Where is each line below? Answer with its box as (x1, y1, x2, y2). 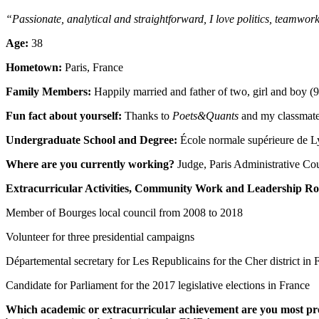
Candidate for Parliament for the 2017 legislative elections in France (6, 279, 310, 292)
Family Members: (6, 85, 91, 98)
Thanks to (122, 110, 172, 122)
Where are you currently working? (6, 158, 174, 171)
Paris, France (62, 61, 123, 74)
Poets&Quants (172, 110, 239, 122)
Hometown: (6, 61, 62, 74)
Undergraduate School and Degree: (6, 134, 177, 147)
